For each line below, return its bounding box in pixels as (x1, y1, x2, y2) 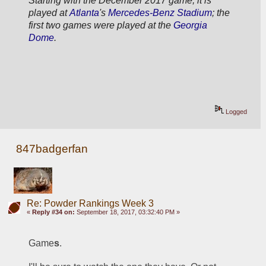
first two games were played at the (28, 20, 174, 31)
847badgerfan (16, 142, 88, 156)
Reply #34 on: (31, 208, 75, 216)
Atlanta (69, 8, 100, 18)
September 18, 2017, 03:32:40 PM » (74, 208, 180, 216)
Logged (224, 108, 248, 116)
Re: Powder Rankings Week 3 (26, 198, 154, 208)
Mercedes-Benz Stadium (108, 8, 213, 18)
